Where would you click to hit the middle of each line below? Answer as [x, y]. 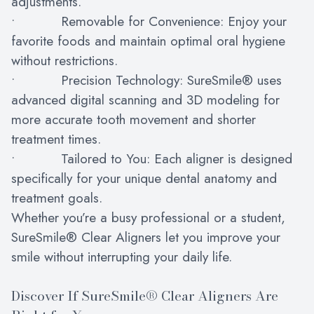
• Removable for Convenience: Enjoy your [149, 21]
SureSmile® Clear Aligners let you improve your [146, 237]
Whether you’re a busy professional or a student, [148, 218]
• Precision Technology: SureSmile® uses [146, 80]
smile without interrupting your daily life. [122, 257]
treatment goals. [57, 198]
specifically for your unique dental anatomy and [144, 178]
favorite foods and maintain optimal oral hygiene [148, 41]
